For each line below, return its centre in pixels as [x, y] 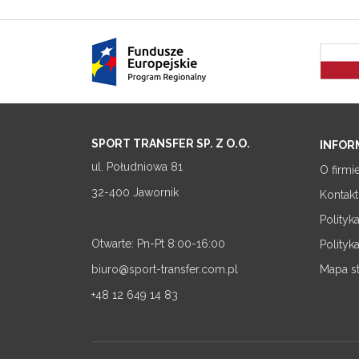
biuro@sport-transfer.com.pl [165, 269]
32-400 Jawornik [135, 192]
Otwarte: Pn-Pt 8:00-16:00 [158, 244]
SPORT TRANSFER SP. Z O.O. [171, 143]
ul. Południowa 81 [137, 167]
